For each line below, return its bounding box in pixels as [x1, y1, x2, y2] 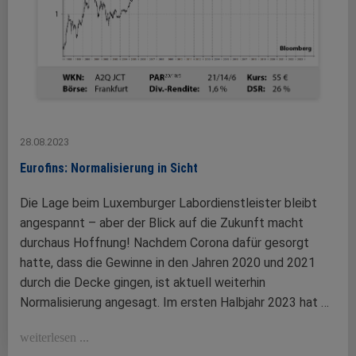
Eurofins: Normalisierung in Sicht [20, 160, 204, 176]
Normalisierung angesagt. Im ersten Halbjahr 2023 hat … [20, 294, 329, 310]
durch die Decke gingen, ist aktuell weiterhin [20, 274, 265, 290]
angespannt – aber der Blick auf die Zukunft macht [20, 215, 304, 230]
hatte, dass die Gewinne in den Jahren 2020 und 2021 [20, 254, 315, 270]
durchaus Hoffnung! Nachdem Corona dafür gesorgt [20, 234, 309, 250]
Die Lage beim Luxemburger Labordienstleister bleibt [20, 195, 317, 211]
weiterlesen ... [20, 330, 89, 344]
